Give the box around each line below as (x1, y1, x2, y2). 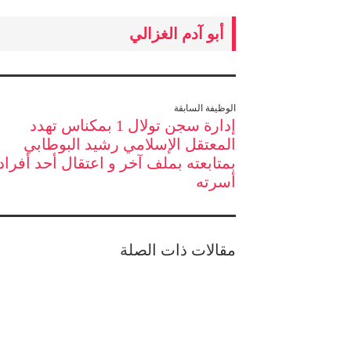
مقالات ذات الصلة (120, 241, 236, 259)
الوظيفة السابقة (174, 103, 236, 114)
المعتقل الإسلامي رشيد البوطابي (24, 136, 236, 153)
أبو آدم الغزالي (129, 25, 224, 42)
